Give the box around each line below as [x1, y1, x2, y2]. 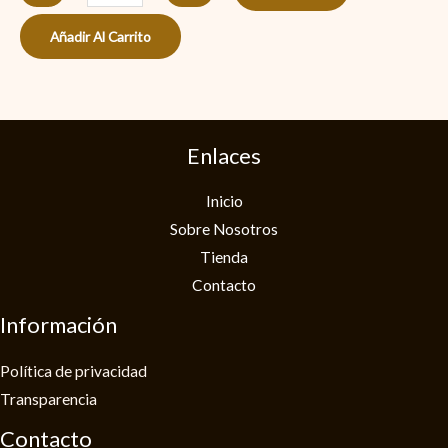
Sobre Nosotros [170, 220, 278, 239]
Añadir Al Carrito [50, 28, 151, 46]
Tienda [200, 248, 248, 267]
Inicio [205, 192, 243, 211]
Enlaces [187, 142, 261, 170]
